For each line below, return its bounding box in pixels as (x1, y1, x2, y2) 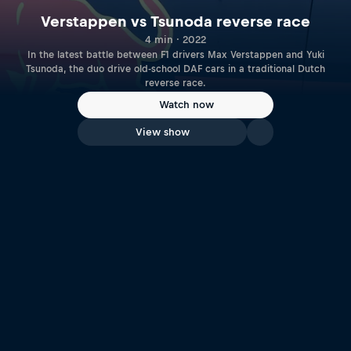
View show (135, 126, 190, 138)
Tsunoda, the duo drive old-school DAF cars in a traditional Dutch (26, 63, 325, 74)
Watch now (159, 99, 214, 111)
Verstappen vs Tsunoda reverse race (41, 13, 310, 30)
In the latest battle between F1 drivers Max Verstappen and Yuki (27, 49, 324, 60)
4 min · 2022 (145, 33, 206, 45)
